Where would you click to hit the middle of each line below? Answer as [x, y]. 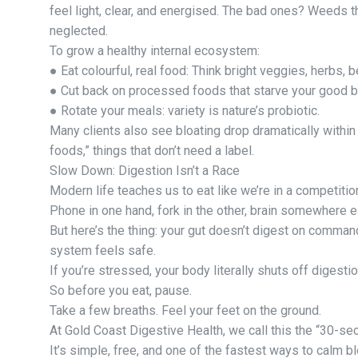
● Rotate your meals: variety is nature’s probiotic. [185, 110]
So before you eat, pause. [121, 290]
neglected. [79, 30]
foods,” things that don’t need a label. [152, 150]
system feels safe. [103, 250]
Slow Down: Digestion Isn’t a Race [145, 170]
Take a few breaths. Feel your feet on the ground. [185, 310]
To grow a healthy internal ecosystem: [155, 50]
